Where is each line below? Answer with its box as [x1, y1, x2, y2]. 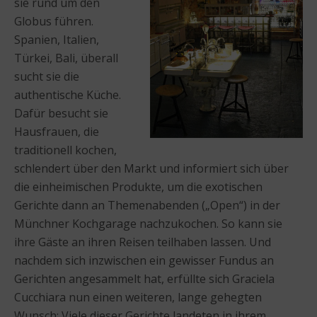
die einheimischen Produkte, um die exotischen [14, 178, 263, 195]
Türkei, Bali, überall [14, 50, 118, 66]
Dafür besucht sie [14, 105, 108, 121]
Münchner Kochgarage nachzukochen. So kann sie [14, 215, 282, 231]
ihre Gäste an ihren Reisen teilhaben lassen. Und [14, 234, 271, 250]
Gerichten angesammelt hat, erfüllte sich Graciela [14, 270, 275, 287]
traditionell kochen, [14, 142, 117, 158]
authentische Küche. [14, 86, 121, 103]
